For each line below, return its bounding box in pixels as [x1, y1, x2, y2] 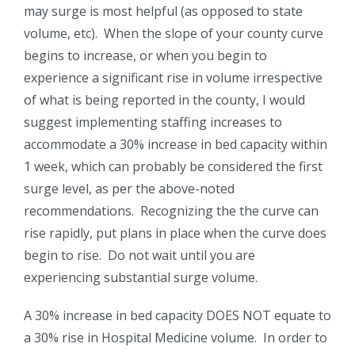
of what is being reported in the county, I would [24, 91, 305, 109]
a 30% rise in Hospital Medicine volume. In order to [24, 329, 327, 347]
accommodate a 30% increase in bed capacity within [24, 136, 327, 154]
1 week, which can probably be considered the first [24, 158, 323, 176]
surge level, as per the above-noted [24, 180, 235, 198]
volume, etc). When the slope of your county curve [24, 25, 323, 43]
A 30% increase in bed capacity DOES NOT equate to [24, 307, 331, 325]
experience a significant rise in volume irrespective [24, 69, 323, 87]
